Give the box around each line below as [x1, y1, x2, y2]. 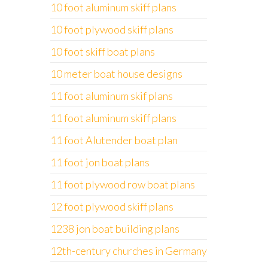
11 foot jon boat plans [50, 156, 150, 169]
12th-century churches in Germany [50, 244, 207, 257]
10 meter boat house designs [50, 67, 182, 80]
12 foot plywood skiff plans [50, 200, 173, 213]
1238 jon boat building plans [50, 222, 179, 235]
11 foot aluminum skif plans [50, 89, 173, 102]
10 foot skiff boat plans [50, 45, 155, 58]
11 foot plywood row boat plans [50, 178, 195, 191]
